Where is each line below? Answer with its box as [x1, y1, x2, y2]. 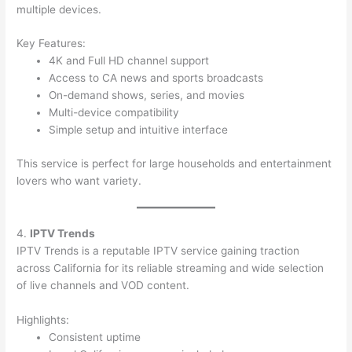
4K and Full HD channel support [49, 54, 210, 68]
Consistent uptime [49, 330, 141, 343]
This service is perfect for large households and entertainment [16, 156, 332, 170]
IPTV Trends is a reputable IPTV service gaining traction [16, 244, 300, 257]
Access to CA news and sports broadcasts [49, 71, 264, 85]
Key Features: [16, 37, 86, 50]
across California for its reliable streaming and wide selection [16, 261, 324, 274]
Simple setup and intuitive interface [49, 123, 229, 137]
